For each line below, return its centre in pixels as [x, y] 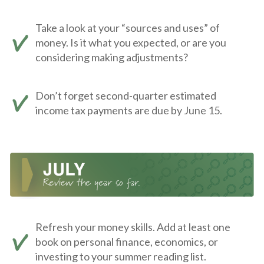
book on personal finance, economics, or [127, 242]
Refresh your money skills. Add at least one [133, 227]
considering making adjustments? [112, 57]
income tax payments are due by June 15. [129, 110]
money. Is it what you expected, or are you [131, 42]
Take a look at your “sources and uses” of [128, 27]
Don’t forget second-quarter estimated [126, 95]
